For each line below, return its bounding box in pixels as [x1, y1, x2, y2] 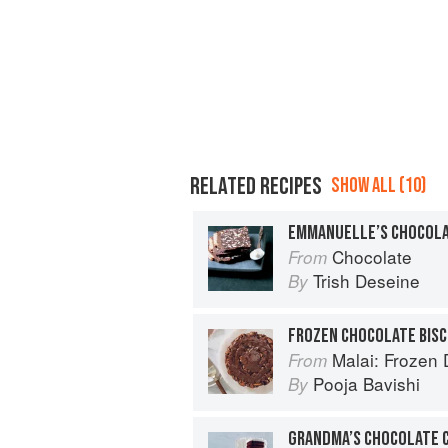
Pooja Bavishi [313, 370, 420, 396]
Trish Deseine [313, 267, 420, 293]
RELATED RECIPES [190, 171, 322, 201]
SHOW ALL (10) [331, 172, 426, 198]
